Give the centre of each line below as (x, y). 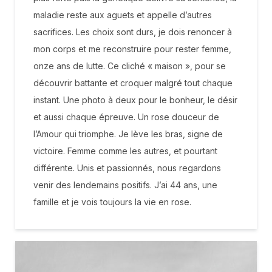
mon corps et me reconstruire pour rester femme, (132, 49)
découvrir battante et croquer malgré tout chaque (133, 83)
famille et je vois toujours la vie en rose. (112, 202)
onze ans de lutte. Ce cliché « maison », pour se (130, 66)
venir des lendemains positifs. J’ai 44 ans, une (125, 185)
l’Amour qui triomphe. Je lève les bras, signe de (128, 134)
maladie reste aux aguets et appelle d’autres (123, 15)
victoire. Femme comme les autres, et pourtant (125, 151)
